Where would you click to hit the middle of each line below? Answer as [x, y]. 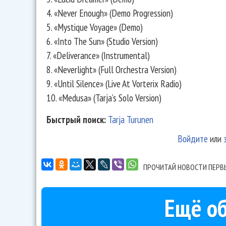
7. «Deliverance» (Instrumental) [98, 55]
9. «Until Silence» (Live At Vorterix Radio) [114, 83]
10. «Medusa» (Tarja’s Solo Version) [104, 97]
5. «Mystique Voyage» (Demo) [95, 27]
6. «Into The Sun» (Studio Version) [102, 41]
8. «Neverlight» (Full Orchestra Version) [111, 69]
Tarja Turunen [131, 120]
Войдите [192, 139]
